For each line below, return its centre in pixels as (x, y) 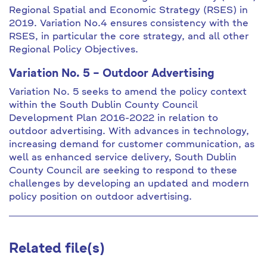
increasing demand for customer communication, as (132, 145)
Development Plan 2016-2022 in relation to (114, 119)
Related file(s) (57, 249)
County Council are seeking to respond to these (123, 171)
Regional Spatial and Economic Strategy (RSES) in (128, 11)
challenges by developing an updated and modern (129, 184)
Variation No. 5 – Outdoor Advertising (112, 74)
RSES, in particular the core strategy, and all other (129, 37)
